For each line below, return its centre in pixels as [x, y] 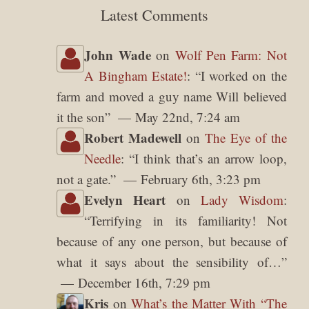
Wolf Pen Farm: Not [231, 54]
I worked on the [243, 75]
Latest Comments [154, 14]
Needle [103, 158]
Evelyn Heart [125, 199]
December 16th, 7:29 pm [144, 282]
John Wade [118, 54]
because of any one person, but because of [172, 241]
